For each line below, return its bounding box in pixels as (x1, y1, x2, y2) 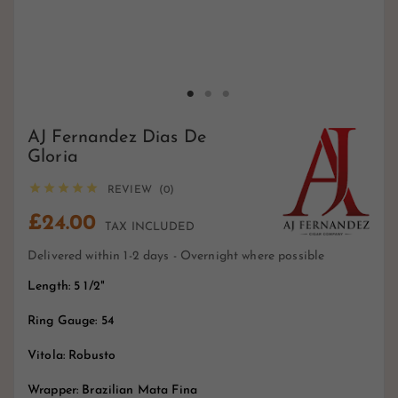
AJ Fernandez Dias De (28, 129, 206, 147)
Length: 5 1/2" (28, 280, 105, 294)
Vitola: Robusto (28, 349, 116, 363)
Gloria (28, 148, 78, 167)
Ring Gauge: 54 (28, 314, 115, 329)
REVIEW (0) (107, 185, 175, 196)
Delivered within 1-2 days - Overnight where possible (28, 250, 325, 264)
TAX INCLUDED (105, 221, 195, 234)
